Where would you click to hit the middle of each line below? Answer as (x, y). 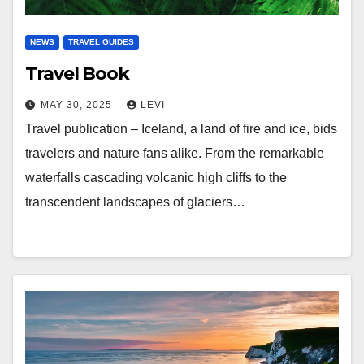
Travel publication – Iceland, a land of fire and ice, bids (181, 128)
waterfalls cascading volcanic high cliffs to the (156, 177)
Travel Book (77, 73)
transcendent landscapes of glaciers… (135, 201)
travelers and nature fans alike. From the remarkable (175, 153)
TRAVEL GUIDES (101, 41)
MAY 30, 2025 (78, 104)
